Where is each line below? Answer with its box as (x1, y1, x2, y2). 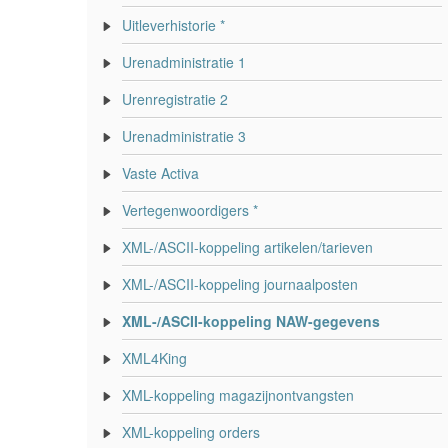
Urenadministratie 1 (122, 52, 246, 72)
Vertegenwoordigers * (122, 200, 258, 220)
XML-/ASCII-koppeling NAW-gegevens (122, 311, 380, 331)
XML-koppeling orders (122, 422, 260, 442)
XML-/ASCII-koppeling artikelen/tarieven (122, 237, 373, 257)
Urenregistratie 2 (122, 89, 228, 109)
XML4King (122, 348, 187, 368)
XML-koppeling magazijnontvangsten (122, 385, 354, 405)
